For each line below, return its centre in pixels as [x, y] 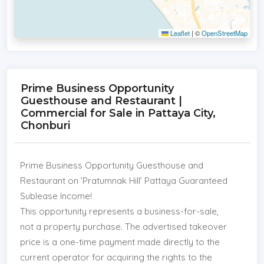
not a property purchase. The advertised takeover [123, 226]
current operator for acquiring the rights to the [116, 257]
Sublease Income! [56, 196]
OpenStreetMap [224, 33]
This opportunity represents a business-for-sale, [119, 211]
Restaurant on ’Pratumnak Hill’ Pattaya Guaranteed [123, 180]
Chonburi [45, 125]
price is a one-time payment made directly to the [120, 242]
